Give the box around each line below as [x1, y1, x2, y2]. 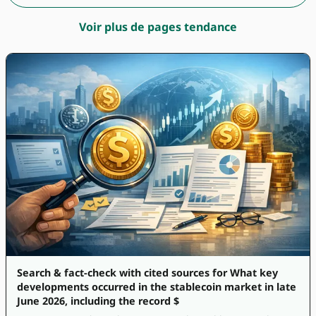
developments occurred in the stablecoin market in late [17, 279, 297, 293]
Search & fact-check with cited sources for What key [17, 265, 279, 279]
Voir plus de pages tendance [79, 19, 237, 35]
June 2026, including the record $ [17, 293, 180, 308]
